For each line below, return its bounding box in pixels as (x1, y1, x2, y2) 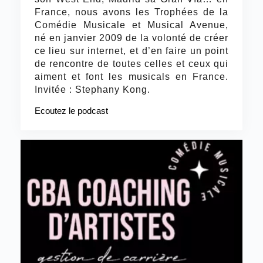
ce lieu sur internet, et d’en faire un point (34, 46, 229, 56)
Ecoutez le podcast (34, 106, 108, 116)
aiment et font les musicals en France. (34, 72, 229, 82)
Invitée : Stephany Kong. (34, 85, 150, 95)
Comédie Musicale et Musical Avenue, (34, 20, 229, 31)
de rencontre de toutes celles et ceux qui (34, 59, 229, 69)
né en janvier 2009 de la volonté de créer (34, 33, 229, 43)
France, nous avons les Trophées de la (34, 7, 229, 18)
